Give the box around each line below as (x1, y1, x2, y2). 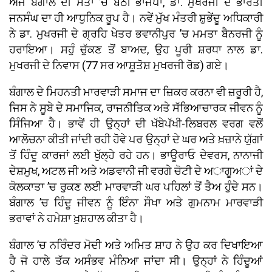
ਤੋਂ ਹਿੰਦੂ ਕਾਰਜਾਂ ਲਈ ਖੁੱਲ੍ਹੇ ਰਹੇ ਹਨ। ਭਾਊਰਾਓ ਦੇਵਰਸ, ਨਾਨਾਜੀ (9, 149, 263, 162)
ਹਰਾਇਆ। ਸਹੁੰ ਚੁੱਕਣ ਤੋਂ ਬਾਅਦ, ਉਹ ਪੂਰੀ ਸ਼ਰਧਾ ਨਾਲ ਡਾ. (9, 43, 263, 56)
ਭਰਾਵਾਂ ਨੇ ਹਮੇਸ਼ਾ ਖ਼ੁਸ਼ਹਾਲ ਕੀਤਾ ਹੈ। (9, 212, 144, 225)
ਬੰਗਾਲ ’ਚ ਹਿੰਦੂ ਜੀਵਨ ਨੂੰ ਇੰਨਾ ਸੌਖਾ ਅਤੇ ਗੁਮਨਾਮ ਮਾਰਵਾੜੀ (9, 196, 263, 209)
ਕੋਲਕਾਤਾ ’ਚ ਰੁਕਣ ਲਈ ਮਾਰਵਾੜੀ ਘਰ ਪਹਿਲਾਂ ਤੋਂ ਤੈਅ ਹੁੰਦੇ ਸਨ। (9, 180, 263, 194)
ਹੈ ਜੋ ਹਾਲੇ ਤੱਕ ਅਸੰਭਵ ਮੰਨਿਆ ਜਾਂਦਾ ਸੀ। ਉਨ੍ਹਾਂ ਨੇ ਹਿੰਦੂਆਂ (9, 254, 263, 268)
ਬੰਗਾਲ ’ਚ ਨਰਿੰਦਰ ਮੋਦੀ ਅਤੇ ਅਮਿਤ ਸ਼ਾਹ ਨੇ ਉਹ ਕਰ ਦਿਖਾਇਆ (9, 239, 263, 252)
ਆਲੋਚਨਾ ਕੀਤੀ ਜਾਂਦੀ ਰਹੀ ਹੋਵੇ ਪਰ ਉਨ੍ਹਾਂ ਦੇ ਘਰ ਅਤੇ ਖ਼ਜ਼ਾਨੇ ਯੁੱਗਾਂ (9, 133, 263, 146)
